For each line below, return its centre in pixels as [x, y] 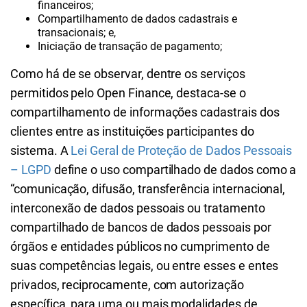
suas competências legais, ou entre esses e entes [145, 266]
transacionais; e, [77, 33]
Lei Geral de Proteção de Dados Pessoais [182, 150]
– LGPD [31, 170]
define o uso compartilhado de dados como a [174, 170]
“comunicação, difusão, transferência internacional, [148, 189]
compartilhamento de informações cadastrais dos [145, 112]
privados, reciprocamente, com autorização [127, 285]
